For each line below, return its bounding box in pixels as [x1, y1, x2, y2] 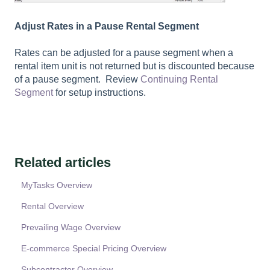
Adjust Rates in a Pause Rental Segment [14, 20, 199, 31]
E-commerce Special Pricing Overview [21, 243, 167, 254]
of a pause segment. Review [14, 74, 140, 85]
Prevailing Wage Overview [21, 222, 121, 233]
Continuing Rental [140, 74, 218, 85]
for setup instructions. [53, 87, 146, 98]
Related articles [14, 155, 111, 171]
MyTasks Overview [21, 180, 93, 190]
